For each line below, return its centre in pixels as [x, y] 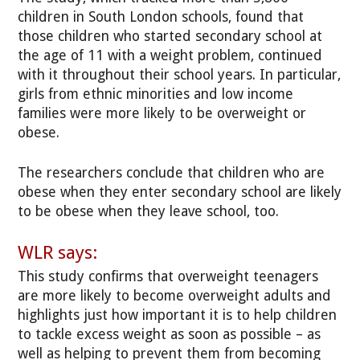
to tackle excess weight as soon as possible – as [170, 334]
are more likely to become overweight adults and [175, 295]
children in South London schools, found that [161, 16]
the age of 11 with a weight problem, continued [170, 55]
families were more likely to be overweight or [162, 113]
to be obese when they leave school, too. [149, 212]
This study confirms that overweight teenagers [168, 276]
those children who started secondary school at [170, 36]
